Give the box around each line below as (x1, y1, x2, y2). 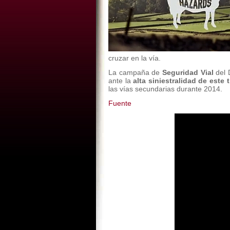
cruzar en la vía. (108, 54, 161, 62)
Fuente (108, 99, 131, 107)
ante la (108, 76, 133, 85)
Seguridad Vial (160, 68, 216, 76)
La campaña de (108, 68, 160, 76)
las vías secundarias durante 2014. (108, 85, 222, 93)
